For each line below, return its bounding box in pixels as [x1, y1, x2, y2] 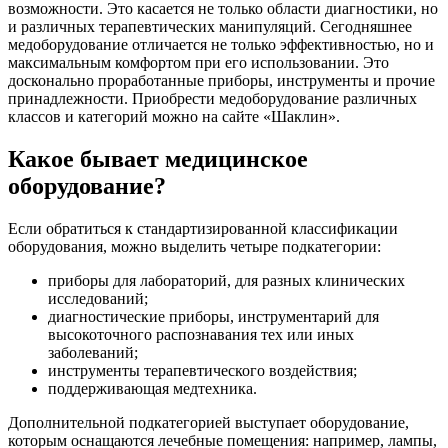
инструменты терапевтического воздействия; [48, 361, 357, 379]
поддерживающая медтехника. [48, 379, 261, 397]
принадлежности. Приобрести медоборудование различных [8, 89, 417, 107]
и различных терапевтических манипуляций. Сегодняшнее [8, 17, 412, 35]
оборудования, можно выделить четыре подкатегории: [8, 237, 381, 255]
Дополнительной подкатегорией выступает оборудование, [8, 413, 409, 431]
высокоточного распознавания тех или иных [48, 325, 354, 343]
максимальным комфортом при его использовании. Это [8, 53, 389, 71]
